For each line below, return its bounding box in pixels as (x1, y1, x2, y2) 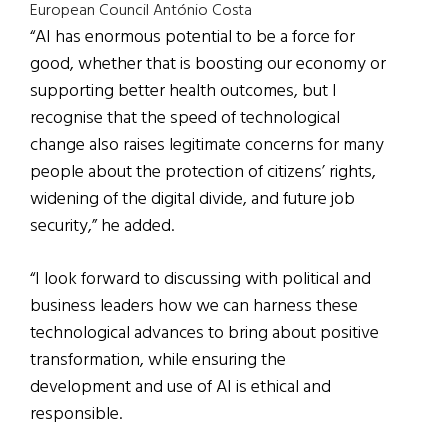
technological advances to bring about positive (30, 319, 379, 349)
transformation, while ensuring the (30, 346, 286, 376)
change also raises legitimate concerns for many (30, 131, 384, 161)
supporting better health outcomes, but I (30, 77, 337, 107)
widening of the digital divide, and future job (30, 185, 355, 215)
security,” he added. (30, 212, 174, 242)
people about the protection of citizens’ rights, (30, 158, 376, 188)
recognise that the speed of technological (30, 104, 340, 134)
